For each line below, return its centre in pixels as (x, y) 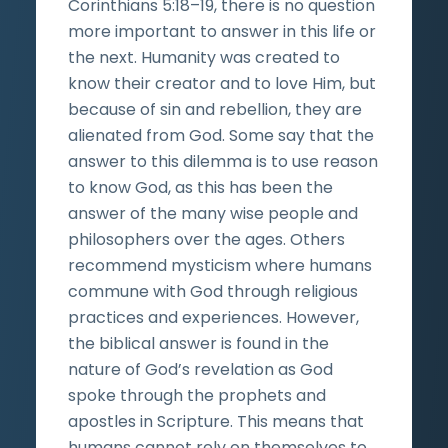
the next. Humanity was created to (204, 57)
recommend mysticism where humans (220, 265)
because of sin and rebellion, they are (215, 109)
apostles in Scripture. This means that (216, 421)
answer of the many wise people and (213, 213)
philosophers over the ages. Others (206, 239)
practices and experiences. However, (213, 317)
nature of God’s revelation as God (200, 369)
